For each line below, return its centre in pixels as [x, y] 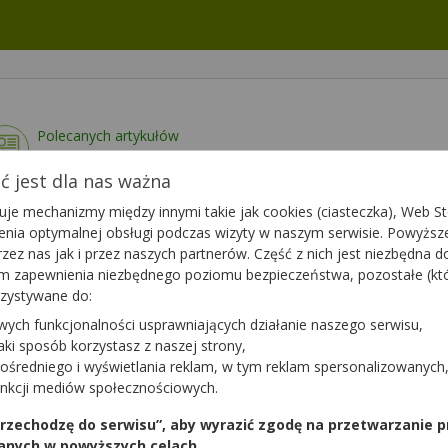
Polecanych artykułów [108, 135]
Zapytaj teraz [347, 316]
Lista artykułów [129, 159]
